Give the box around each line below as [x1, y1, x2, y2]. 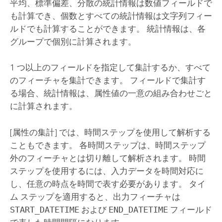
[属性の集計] [9, 127, 57, 137]
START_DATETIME [9, 204, 79, 215]
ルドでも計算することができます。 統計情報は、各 [9, 24, 206, 34]
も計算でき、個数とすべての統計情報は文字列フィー [9, 11, 212, 21]
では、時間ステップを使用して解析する [56, 127, 211, 137]
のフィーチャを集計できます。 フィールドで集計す [9, 75, 206, 86]
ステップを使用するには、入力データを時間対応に [9, 166, 204, 176]
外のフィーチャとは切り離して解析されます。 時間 [9, 153, 206, 163]
